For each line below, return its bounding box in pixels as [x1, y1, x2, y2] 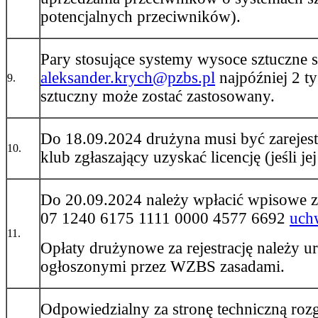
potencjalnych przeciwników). [40, 8, 241, 26]
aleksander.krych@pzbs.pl [40, 69, 215, 87]
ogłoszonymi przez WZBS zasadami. [40, 258, 285, 276]
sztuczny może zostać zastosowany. [40, 87, 275, 106]
